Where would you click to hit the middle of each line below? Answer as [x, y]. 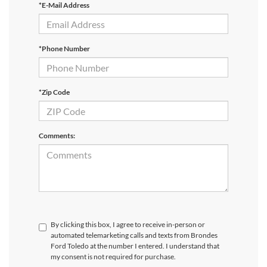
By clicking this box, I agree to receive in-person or [128, 225]
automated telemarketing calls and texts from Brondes [134, 235]
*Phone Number [64, 49]
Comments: [57, 136]
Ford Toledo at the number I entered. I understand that [135, 246]
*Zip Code [54, 92]
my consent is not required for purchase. [113, 257]
